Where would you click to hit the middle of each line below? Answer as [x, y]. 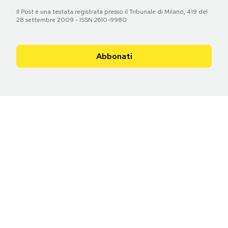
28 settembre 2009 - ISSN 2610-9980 [72, 20]
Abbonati [114, 56]
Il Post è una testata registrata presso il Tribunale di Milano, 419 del [112, 11]
